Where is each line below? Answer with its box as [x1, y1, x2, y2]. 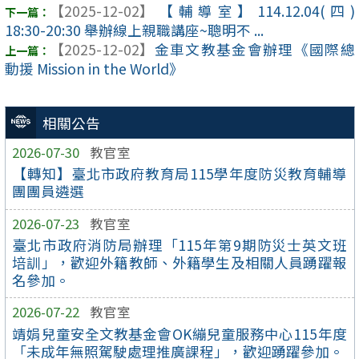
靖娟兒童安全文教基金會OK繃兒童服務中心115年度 [12, 323, 347, 344]
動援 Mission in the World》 [4, 58, 184, 79]
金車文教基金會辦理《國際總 [153, 39, 355, 60]
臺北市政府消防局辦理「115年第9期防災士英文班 [12, 234, 347, 255]
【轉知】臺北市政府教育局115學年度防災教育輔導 [12, 163, 347, 184]
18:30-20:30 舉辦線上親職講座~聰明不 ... [4, 20, 264, 41]
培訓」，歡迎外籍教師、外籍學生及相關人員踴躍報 [12, 252, 347, 272]
